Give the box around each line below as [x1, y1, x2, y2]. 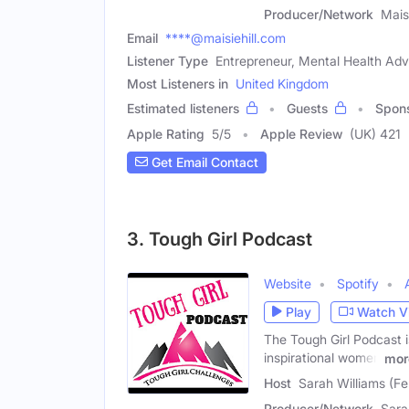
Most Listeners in [127, 75, 228, 91]
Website [264, 275, 311, 291]
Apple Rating [127, 125, 204, 142]
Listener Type [127, 52, 208, 68]
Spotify [337, 275, 379, 291]
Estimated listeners [127, 100, 239, 116]
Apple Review [260, 125, 342, 142]
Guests [287, 100, 328, 116]
